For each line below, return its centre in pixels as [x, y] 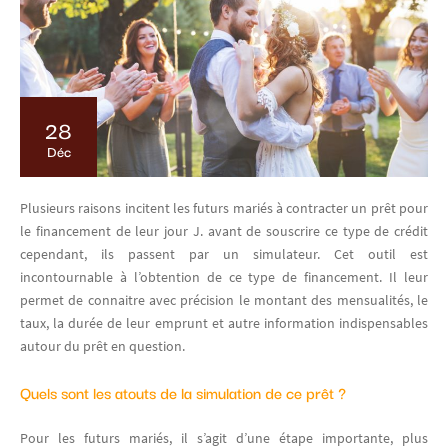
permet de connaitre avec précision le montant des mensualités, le [224, 299]
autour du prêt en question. [102, 345]
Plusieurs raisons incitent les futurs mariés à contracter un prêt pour [224, 207]
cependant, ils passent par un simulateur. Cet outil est [224, 253]
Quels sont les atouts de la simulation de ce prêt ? [183, 391]
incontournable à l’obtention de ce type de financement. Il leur [224, 276]
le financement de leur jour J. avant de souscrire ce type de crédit [224, 230]
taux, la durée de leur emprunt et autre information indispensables [224, 322]
